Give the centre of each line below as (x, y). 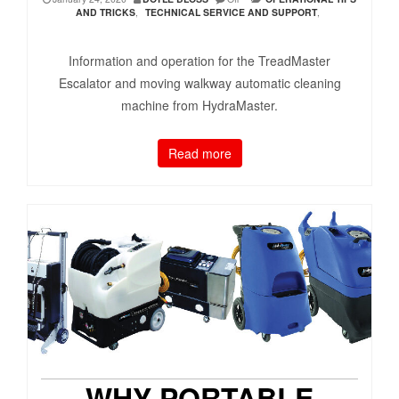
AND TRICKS (105, 12)
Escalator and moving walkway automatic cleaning (199, 83)
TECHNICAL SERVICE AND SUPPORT (231, 12)
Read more (199, 154)
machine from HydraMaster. (199, 106)
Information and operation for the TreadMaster (199, 61)
